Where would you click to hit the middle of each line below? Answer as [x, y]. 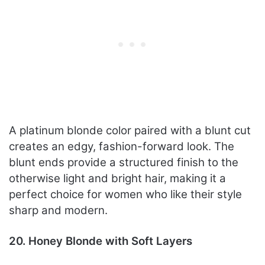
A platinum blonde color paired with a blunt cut [130, 131]
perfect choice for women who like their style [125, 195]
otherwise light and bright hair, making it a [117, 179]
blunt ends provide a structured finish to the [124, 163]
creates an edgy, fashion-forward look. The [122, 147]
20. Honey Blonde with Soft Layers [101, 241]
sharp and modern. [58, 211]
